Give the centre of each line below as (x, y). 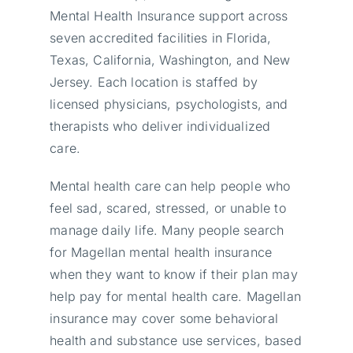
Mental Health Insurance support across (169, 15)
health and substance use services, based (176, 340)
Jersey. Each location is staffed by (154, 82)
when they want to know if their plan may (174, 274)
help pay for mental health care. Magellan (175, 296)
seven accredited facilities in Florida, (161, 37)
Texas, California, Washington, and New (170, 59)
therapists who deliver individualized (160, 126)
